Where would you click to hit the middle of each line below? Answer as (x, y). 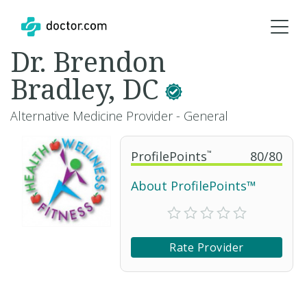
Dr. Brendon (88, 61)
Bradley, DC (88, 89)
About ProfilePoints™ (194, 186)
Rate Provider (207, 247)
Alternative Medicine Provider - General (119, 116)
